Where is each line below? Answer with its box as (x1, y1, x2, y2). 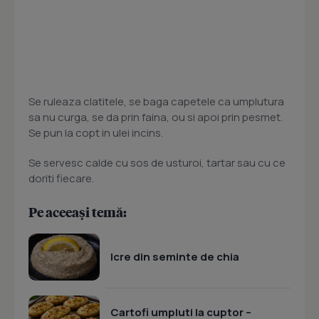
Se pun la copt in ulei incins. (28, 125, 163, 141)
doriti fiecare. (28, 171, 94, 187)
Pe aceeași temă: (28, 204, 127, 221)
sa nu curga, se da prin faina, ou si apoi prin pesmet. (28, 110, 283, 125)
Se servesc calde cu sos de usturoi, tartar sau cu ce (28, 155, 286, 171)
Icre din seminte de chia (110, 249, 239, 265)
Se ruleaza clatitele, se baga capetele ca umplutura (28, 94, 284, 110)
